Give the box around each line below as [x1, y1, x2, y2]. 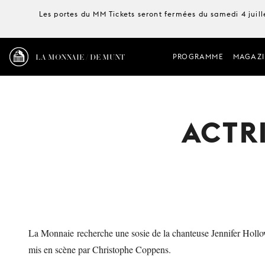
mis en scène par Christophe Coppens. [28, 243, 174, 256]
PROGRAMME [172, 52, 224, 61]
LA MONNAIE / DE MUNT [35, 50, 125, 63]
